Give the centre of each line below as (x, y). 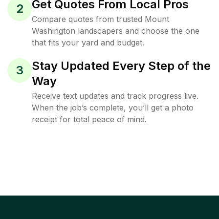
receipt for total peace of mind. (89, 119)
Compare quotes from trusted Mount (100, 19)
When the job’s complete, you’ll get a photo (113, 108)
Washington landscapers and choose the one (116, 31)
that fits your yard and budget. (88, 43)
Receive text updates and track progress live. (115, 96)
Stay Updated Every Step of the (121, 66)
